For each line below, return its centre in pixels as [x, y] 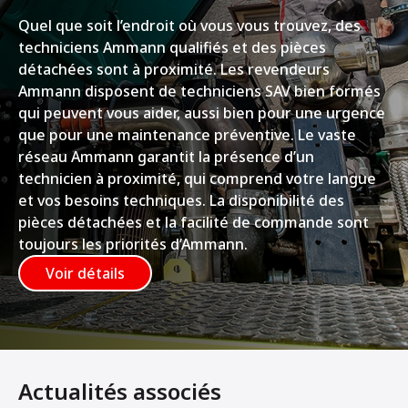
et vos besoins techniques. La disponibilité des [181, 200]
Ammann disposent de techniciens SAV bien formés [199, 91]
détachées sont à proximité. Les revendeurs [174, 69]
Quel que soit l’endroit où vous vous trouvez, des [189, 25]
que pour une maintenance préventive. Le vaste [187, 134]
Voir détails [85, 273]
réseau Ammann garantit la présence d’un [166, 156]
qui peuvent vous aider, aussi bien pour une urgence [202, 112]
